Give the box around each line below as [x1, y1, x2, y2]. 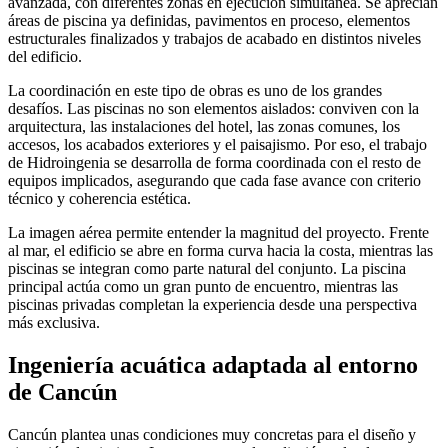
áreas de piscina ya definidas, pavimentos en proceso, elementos [8, 12, 410, 30]
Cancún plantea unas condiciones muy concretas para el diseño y [8, 426, 416, 444]
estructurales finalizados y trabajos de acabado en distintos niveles [8, 30, 421, 48]
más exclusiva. [8, 314, 100, 332]
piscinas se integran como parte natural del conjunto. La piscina [8, 260, 406, 278]
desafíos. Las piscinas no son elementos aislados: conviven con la [8, 100, 419, 118]
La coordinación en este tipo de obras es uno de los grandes [8, 82, 382, 100]
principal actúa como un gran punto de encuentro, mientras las [8, 278, 398, 296]
